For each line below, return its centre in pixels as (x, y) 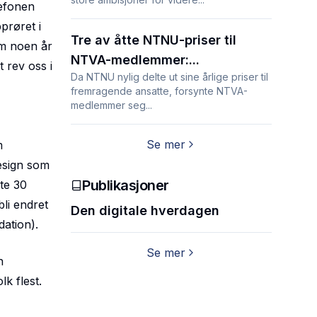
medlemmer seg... (111, 105)
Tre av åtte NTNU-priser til (154, 40)
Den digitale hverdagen (145, 211)
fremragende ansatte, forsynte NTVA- (159, 91)
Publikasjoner (126, 185)
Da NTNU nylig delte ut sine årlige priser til (169, 77)
